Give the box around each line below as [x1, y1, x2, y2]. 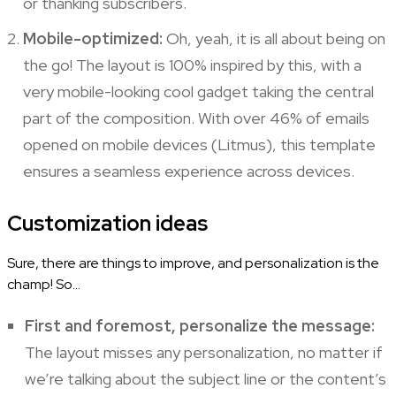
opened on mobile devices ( [22, 133, 217, 155]
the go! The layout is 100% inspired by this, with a [22, 54, 362, 75]
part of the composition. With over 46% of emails [22, 107, 369, 128]
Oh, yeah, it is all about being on [162, 27, 385, 49]
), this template [265, 133, 376, 155]
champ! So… [6, 274, 80, 293]
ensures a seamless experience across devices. [22, 160, 358, 181]
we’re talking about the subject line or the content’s [24, 368, 386, 389]
